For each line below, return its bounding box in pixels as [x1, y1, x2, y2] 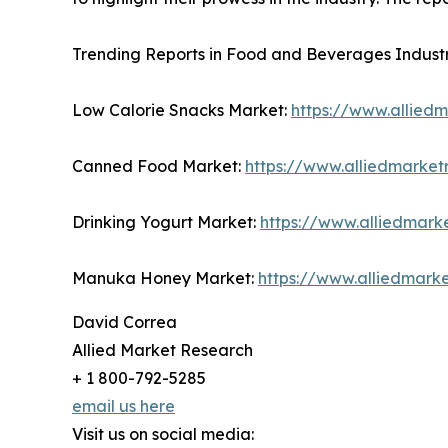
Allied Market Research [72, 340, 253, 361]
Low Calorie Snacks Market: [72, 100, 291, 121]
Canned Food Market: [72, 156, 245, 177]
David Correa [72, 312, 177, 333]
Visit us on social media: [72, 424, 254, 445]
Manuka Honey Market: [72, 268, 258, 289]
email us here [72, 396, 175, 417]
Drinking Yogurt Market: [72, 212, 260, 233]
